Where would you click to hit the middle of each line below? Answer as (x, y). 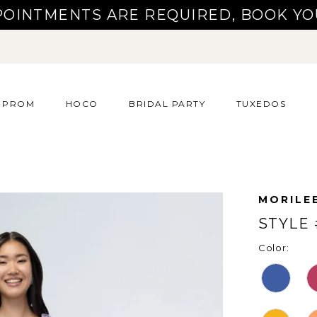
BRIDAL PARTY (167, 103)
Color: (274, 248)
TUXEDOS (261, 103)
